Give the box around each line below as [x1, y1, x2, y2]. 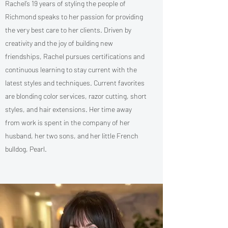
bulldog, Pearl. [5, 145, 47, 153]
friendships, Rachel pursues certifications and [5, 52, 145, 61]
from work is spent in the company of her [5, 118, 130, 127]
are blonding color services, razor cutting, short [5, 92, 147, 100]
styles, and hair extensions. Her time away [5, 105, 132, 113]
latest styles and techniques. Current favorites [5, 78, 145, 87]
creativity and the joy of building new [5, 39, 113, 47]
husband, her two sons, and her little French [5, 131, 138, 140]
